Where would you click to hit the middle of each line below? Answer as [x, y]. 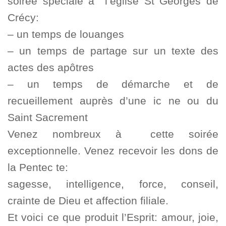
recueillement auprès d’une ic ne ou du [113, 101]
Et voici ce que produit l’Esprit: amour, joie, [113, 217]
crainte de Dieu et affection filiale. [88, 201]
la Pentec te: [38, 167]
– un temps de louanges [66, 34]
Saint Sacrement [48, 118]
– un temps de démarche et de [113, 84]
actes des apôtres [51, 68]
